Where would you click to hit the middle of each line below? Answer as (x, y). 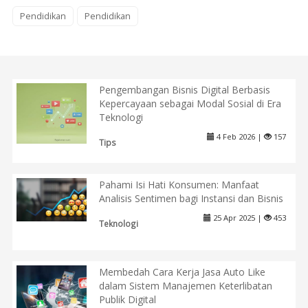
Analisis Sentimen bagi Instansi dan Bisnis (191, 199)
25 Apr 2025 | (237, 218)
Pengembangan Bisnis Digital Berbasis (184, 89)
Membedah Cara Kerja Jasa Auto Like (183, 272)
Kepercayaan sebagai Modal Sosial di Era (190, 103)
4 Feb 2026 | (239, 136)
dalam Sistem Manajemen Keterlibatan (186, 286)
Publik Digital (128, 300)
